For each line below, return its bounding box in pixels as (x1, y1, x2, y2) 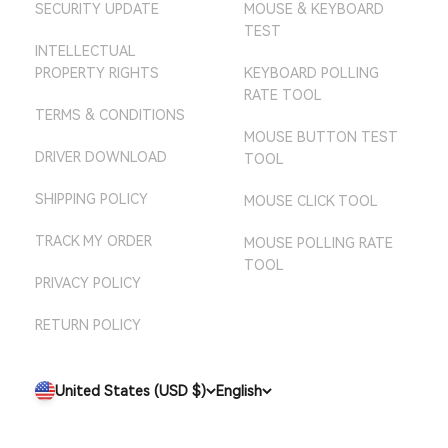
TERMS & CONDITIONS (35, 107, 185, 124)
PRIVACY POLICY (35, 275, 141, 292)
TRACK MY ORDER (35, 233, 152, 250)
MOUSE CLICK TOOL (244, 193, 378, 210)
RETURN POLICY (35, 317, 141, 334)
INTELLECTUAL (35, 43, 135, 60)
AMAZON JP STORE (262, 2, 389, 19)
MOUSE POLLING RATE (244, 235, 393, 252)
